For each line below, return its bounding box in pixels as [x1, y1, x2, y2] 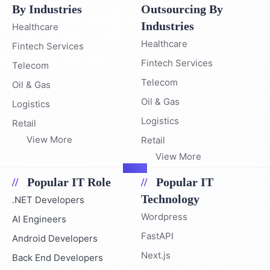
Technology [141, 192, 199, 206]
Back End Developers [12, 251, 103, 263]
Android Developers [12, 232, 98, 244]
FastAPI [141, 230, 174, 242]
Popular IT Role [27, 175, 111, 189]
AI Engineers [12, 213, 66, 225]
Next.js [141, 249, 171, 261]
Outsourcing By [141, 2, 223, 16]
